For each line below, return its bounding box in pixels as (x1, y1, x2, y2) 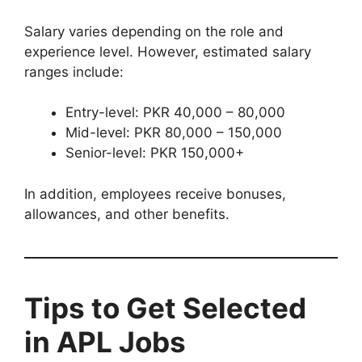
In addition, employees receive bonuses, (24, 185, 286, 202)
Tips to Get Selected (24, 290, 306, 325)
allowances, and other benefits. (24, 205, 229, 222)
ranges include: (24, 63, 124, 80)
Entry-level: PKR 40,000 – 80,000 (65, 104, 285, 121)
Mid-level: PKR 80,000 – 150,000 (65, 124, 282, 141)
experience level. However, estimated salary (24, 43, 311, 60)
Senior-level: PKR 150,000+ (65, 145, 244, 162)
